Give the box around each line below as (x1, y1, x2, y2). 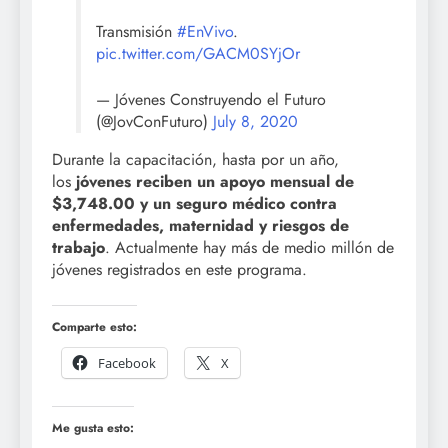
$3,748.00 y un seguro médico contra (52, 192, 337, 216)
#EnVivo (177, 20, 233, 44)
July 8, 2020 (213, 110, 298, 134)
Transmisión (96, 20, 177, 44)
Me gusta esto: (52, 419, 134, 438)
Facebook (98, 354, 156, 373)
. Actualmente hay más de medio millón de (105, 236, 394, 260)
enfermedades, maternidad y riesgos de (52, 214, 349, 238)
